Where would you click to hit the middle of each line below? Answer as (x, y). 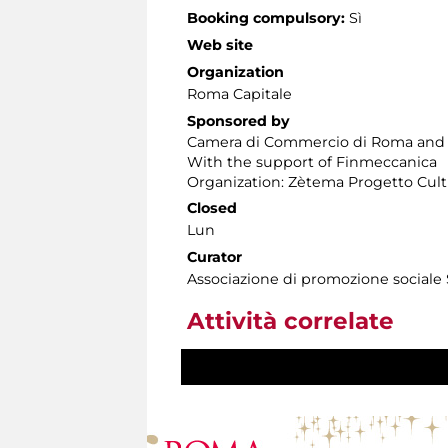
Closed (212, 208)
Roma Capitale (239, 94)
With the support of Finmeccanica (312, 162)
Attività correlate (290, 321)
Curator (214, 257)
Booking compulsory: (266, 18)
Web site (220, 45)
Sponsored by (238, 121)
